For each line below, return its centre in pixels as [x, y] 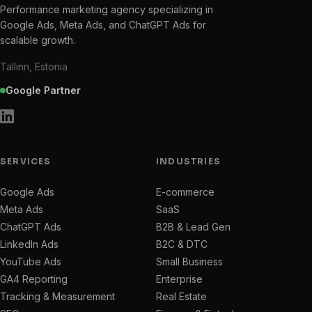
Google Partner [43, 91]
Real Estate [181, 297]
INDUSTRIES [188, 162]
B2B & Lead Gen [193, 227]
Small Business [189, 262]
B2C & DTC [182, 244]
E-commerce [185, 192]
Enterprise [179, 279]
